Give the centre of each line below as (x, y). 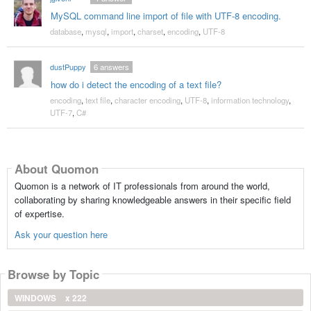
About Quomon (56, 168)
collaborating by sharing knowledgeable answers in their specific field (152, 200)
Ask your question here (61, 235)
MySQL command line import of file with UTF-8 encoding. (166, 16)
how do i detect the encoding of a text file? (136, 85)
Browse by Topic (53, 274)
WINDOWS (36, 298)
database (65, 32)
